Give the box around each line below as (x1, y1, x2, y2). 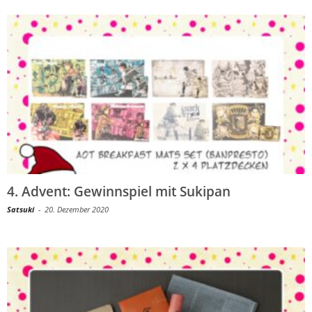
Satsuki (7, 203, 34, 214)
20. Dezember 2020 (45, 203, 109, 214)
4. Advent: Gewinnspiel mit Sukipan (7, 182, 231, 201)
